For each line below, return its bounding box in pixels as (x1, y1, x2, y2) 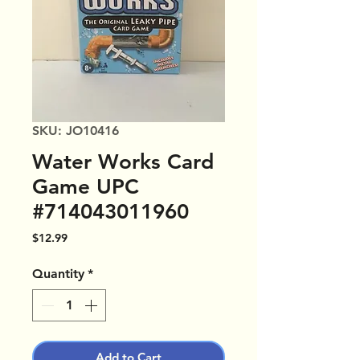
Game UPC (32, 174, 139, 200)
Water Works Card (32, 149, 214, 175)
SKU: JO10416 (32, 123, 119, 139)
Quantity (32, 266, 84, 282)
